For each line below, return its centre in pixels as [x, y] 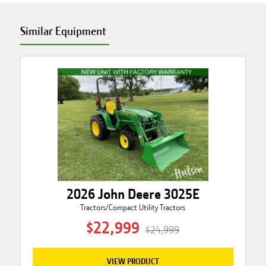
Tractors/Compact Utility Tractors [133, 208]
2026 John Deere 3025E [133, 194]
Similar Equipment [63, 31]
